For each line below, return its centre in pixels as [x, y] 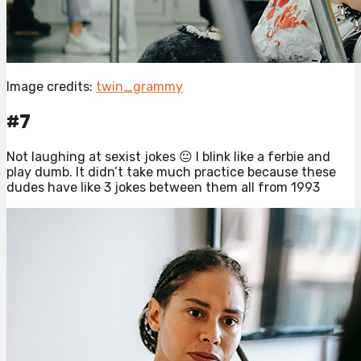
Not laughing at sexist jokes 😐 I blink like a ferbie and [168, 157]
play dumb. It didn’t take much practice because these [171, 172]
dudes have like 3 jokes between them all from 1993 [163, 188]
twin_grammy [139, 87]
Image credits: [51, 87]
